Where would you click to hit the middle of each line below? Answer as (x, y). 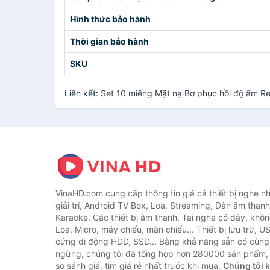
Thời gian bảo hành (109, 41)
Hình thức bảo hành (110, 19)
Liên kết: (83, 93)
